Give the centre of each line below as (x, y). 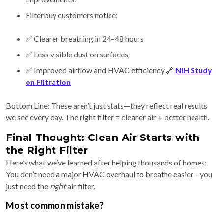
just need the (28, 186)
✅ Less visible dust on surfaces (77, 55)
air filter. (81, 186)
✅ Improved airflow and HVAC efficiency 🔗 (100, 70)
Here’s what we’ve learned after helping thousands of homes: (106, 163)
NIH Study (194, 70)
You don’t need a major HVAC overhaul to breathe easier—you (109, 174)
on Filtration (48, 82)
